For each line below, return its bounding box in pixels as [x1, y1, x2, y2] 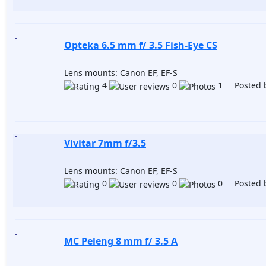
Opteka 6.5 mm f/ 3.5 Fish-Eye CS [64, 39, 217, 52]
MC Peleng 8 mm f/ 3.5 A [64, 235, 178, 248]
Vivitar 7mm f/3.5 [64, 137, 146, 150]
